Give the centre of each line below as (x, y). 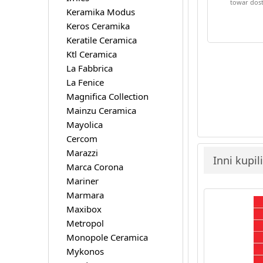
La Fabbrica (89, 68)
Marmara (85, 195)
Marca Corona (95, 166)
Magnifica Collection (107, 96)
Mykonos (85, 251)
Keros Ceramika (98, 26)
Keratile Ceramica (101, 40)
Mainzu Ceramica (101, 110)
